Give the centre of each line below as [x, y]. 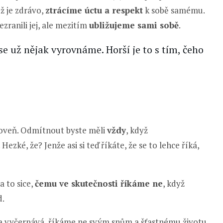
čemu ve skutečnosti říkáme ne [99, 183]
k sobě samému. [174, 10]
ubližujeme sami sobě [134, 25]
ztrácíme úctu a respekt [94, 10]
